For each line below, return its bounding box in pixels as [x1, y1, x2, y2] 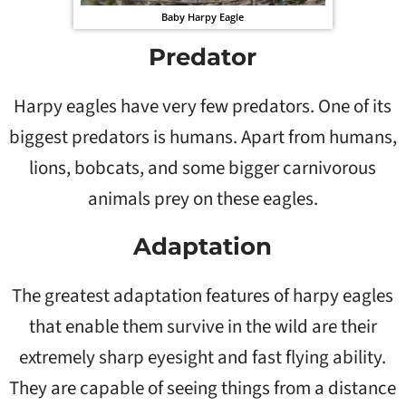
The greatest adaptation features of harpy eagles [12, 281, 394, 309]
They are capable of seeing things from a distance [9, 373, 397, 401]
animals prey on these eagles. [87, 184, 318, 212]
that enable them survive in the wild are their [28, 312, 377, 340]
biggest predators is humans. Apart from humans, [8, 122, 397, 150]
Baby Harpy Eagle [161, 9, 245, 24]
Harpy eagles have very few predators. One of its [14, 92, 392, 120]
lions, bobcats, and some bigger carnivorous [29, 153, 377, 181]
